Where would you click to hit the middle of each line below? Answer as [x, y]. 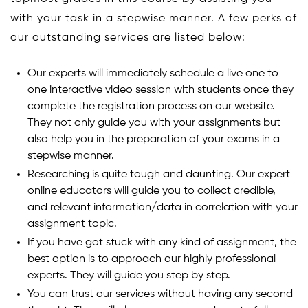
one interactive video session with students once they [161, 90]
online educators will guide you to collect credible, [152, 191]
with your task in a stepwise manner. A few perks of [154, 18]
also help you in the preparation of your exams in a [154, 139]
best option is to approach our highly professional [152, 259]
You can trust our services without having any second [160, 294]
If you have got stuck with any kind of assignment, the [162, 242]
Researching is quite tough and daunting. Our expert [159, 174]
